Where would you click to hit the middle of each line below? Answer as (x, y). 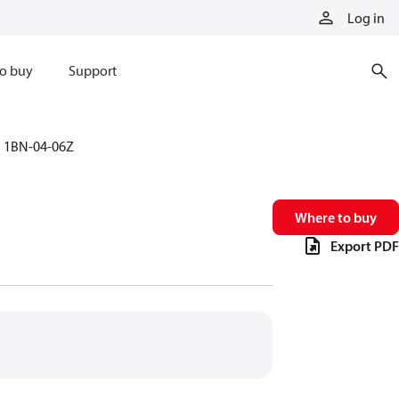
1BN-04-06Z (39, 146)
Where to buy (336, 217)
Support (92, 70)
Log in (366, 18)
